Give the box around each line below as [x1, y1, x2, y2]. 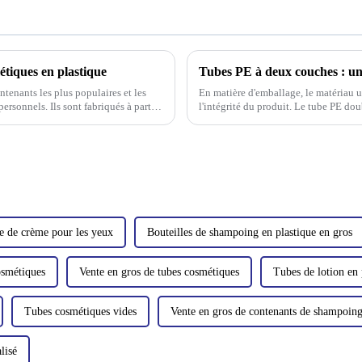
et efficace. [199, 113, 246, 126]
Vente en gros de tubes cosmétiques [79, 265, 239, 278]
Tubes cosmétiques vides [24, 305, 137, 318]
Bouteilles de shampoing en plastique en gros [147, 225, 352, 238]
